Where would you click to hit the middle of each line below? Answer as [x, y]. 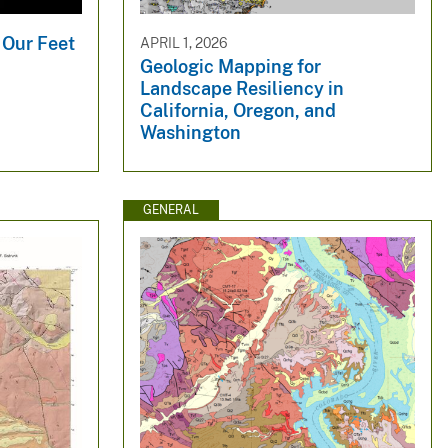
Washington [190, 133]
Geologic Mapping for [230, 67]
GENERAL [170, 209]
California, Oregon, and [237, 111]
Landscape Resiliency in [241, 89]
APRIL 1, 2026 [183, 42]
